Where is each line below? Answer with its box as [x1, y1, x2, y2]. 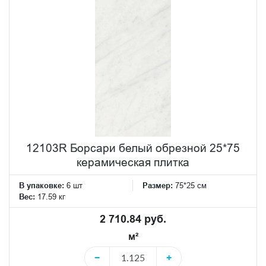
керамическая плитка [77, 155, 189, 169]
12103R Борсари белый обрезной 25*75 [26, 141, 240, 154]
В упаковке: [19, 180, 64, 190]
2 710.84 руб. [100, 212, 166, 225]
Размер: [142, 180, 175, 190]
